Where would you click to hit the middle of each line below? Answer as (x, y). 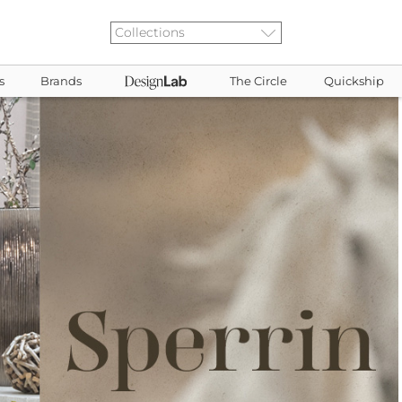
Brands (61, 81)
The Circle (259, 81)
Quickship (354, 81)
